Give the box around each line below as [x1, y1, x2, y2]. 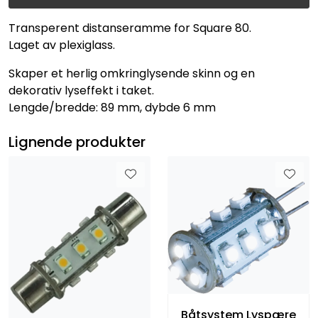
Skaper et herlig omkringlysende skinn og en [9, 65, 255, 82]
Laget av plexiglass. [9, 36, 115, 53]
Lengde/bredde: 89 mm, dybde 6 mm [9, 99, 216, 116]
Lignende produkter [9, 131, 146, 152]
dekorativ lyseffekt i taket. [9, 82, 154, 99]
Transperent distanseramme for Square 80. [9, 19, 251, 36]
